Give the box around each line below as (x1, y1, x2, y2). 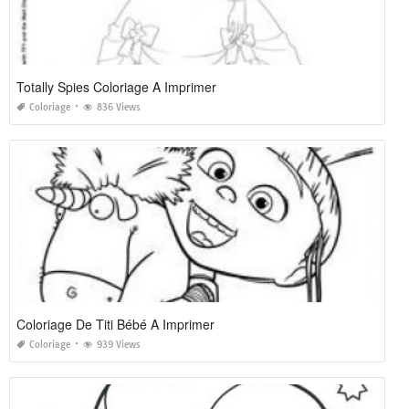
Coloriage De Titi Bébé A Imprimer (16, 315, 215, 334)
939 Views (97, 339, 141, 351)
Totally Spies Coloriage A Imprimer (16, 78, 216, 97)
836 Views (97, 101, 141, 114)
